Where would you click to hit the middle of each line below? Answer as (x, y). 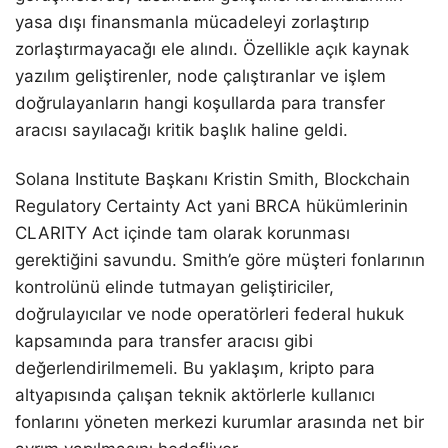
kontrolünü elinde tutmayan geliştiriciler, (174, 287)
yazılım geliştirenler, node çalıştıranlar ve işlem (200, 76)
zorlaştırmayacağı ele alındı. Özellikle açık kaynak (212, 49)
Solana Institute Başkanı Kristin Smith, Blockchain (212, 179)
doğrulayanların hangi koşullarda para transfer (200, 103)
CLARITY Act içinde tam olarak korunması (182, 233)
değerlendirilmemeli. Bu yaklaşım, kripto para (195, 368)
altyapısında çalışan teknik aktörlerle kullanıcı (195, 395)
